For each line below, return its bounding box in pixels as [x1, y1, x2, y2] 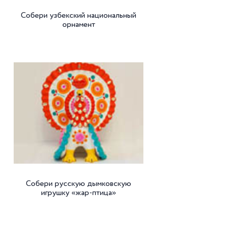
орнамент [62, 21, 95, 29]
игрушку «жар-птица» [41, 189, 116, 197]
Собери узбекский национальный [21, 12, 136, 20]
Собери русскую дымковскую [26, 180, 131, 188]
